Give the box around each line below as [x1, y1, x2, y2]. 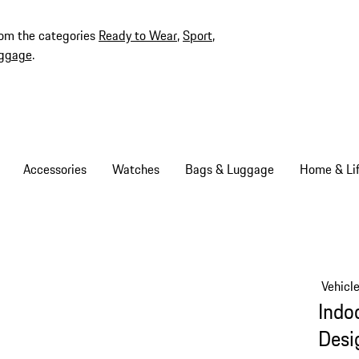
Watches [111, 159, 159, 179]
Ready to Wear [99, 26, 177, 45]
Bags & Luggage [184, 159, 274, 179]
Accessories [22, 159, 87, 179]
